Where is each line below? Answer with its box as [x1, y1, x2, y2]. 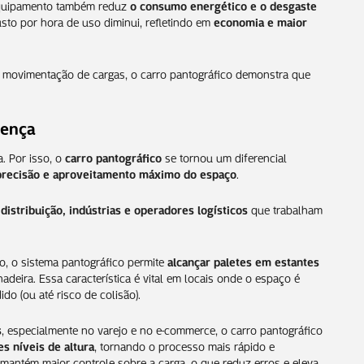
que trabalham [248, 199, 323, 218]
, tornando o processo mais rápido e [94, 336, 275, 354]
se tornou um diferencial [162, 147, 287, 166]
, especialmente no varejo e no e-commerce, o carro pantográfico [2, 319, 323, 338]
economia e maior [214, 11, 307, 30]
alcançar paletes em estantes [167, 251, 319, 270]
